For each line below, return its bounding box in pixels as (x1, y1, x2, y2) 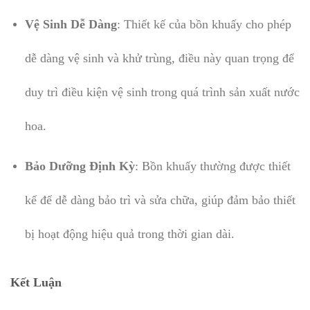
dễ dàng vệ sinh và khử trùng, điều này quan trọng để (24, 51, 294, 65)
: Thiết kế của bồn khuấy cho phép (116, 17, 291, 31)
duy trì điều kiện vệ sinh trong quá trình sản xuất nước (24, 84, 300, 99)
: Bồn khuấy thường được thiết (134, 159, 291, 174)
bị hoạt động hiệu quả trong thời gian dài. (24, 227, 235, 241)
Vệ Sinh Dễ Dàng (24, 17, 117, 31)
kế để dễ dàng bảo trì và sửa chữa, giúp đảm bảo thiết (24, 193, 295, 208)
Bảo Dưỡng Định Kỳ (24, 159, 135, 174)
